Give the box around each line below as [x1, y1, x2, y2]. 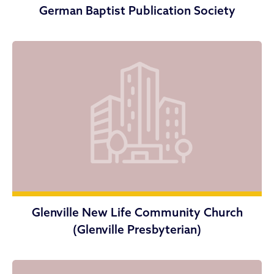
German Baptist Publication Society [39, 2, 235, 18]
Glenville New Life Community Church [31, 204, 243, 220]
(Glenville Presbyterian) [73, 221, 201, 237]
